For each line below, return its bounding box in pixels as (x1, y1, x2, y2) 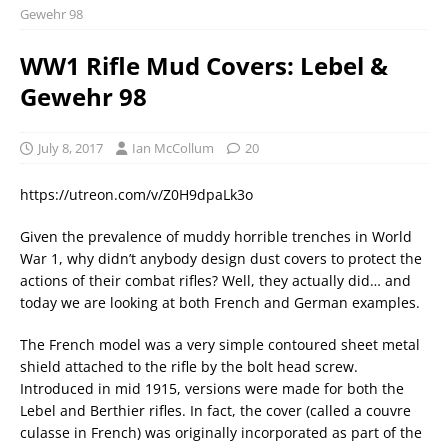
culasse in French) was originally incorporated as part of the (20, 423, 422, 442)
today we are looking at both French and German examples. (20, 293, 420, 312)
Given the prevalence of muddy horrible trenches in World (20, 227, 412, 246)
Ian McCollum (132, 139, 214, 157)
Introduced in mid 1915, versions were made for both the (20, 379, 404, 398)
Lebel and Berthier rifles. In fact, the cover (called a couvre (20, 401, 411, 420)
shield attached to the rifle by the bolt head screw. (20, 357, 358, 376)
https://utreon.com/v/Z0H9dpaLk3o (20, 185, 253, 204)
